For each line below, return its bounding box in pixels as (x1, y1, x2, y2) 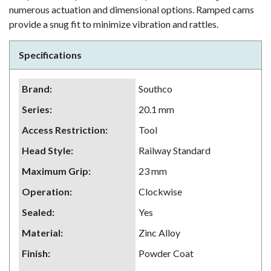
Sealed (22, 206, 52, 218)
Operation (22, 186, 70, 197)
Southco (139, 83, 172, 94)
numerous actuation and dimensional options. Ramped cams (9, 4, 254, 15)
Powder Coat (139, 247, 194, 259)
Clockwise (139, 186, 182, 197)
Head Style (22, 145, 71, 156)
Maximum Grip (22, 165, 88, 177)
